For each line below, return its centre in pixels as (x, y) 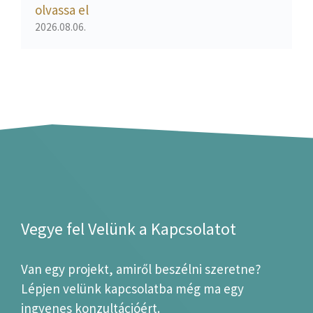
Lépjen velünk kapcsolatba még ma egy (132, 289)
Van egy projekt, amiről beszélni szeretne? (141, 269)
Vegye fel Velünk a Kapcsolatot (129, 229)
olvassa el (62, 10)
